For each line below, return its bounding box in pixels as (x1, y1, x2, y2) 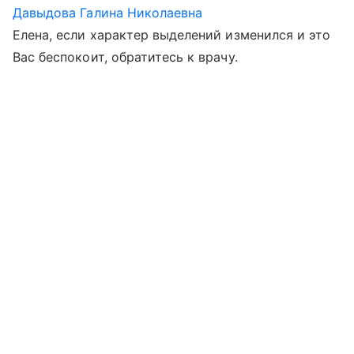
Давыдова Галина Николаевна (13, 5, 203, 21)
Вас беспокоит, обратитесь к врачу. (13, 49, 238, 65)
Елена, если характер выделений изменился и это (13, 27, 331, 43)
